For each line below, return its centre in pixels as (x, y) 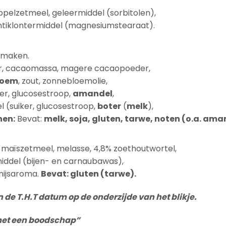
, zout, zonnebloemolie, (63, 81)
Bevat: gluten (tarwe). (88, 174)
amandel (92, 93)
